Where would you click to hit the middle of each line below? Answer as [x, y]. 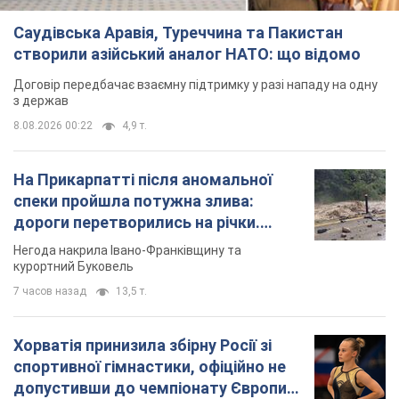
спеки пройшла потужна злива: [134, 201]
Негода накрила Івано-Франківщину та [127, 251]
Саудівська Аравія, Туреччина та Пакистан [178, 33]
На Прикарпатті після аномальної [143, 180]
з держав [41, 101]
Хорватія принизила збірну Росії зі [142, 346]
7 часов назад [50, 292]
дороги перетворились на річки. [137, 223]
